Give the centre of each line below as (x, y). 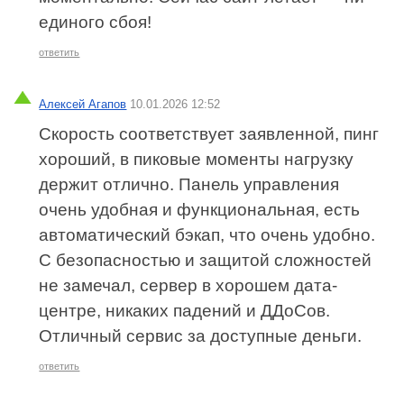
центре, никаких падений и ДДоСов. (185, 311)
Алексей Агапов (83, 105)
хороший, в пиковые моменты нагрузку (197, 160)
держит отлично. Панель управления (189, 185)
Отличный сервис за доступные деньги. (201, 336)
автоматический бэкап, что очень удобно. (207, 235)
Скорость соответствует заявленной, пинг (209, 134)
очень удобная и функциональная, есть (200, 210)
